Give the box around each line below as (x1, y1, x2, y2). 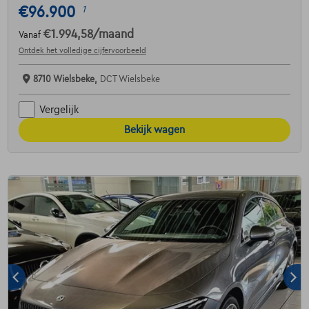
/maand (92, 28, 134, 41)
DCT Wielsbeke (99, 74, 160, 85)
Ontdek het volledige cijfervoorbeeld (18, 46, 146, 55)
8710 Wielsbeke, (32, 74, 100, 85)
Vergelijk (39, 103, 79, 115)
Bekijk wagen (124, 124, 185, 136)
